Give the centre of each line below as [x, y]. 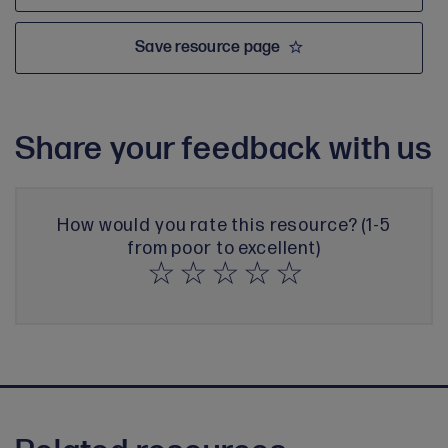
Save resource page [208, 48]
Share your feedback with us [224, 150]
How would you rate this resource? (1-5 [224, 226]
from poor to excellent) [224, 249]
